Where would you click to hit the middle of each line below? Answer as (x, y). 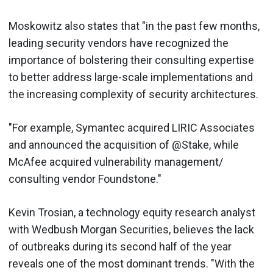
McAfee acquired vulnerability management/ (116, 161)
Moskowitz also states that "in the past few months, (134, 26)
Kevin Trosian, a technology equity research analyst (132, 212)
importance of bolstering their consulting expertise (131, 60)
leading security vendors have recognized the (119, 43)
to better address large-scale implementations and (131, 77)
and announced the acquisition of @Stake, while (124, 144)
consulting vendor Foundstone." (85, 179)
